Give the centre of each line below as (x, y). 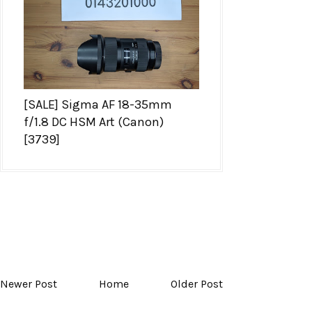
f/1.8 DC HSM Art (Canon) (94, 122)
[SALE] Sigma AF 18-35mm (98, 104)
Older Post (197, 283)
